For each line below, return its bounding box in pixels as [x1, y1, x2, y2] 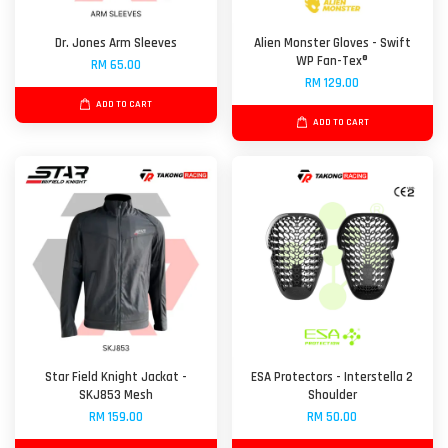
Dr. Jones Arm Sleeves [54, 34, 177, 52]
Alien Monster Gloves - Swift [253, 34, 411, 52]
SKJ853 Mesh [78, 386, 153, 404]
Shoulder [307, 386, 357, 404]
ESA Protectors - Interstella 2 [251, 368, 414, 386]
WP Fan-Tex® [296, 52, 369, 70]
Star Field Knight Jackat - [44, 368, 187, 386]
